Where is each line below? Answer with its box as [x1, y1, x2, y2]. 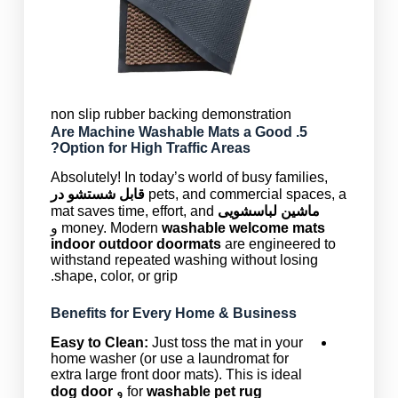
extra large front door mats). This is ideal [50, 366, 302, 382]
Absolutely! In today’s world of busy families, [50, 170, 328, 186]
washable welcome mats [161, 220, 325, 236]
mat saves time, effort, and [50, 203, 214, 219]
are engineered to [220, 236, 336, 252]
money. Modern [60, 220, 162, 236]
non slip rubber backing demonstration [50, 107, 291, 123]
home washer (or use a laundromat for [50, 350, 289, 366]
